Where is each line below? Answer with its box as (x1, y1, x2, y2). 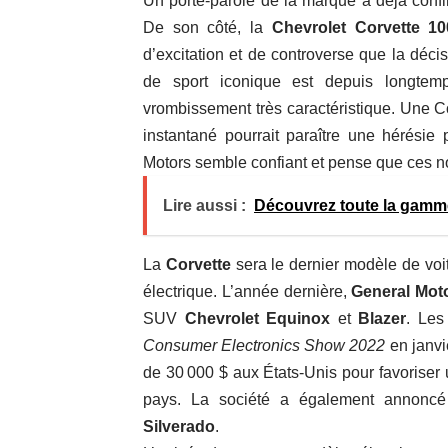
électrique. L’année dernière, (143, 283, 352, 301)
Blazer (358, 310, 407, 328)
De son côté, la (143, 19, 272, 37)
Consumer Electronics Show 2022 (143, 337, 390, 355)
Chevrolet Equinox (184, 310, 331, 328)
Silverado (143, 418, 215, 436)
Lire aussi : (163, 197, 246, 215)
